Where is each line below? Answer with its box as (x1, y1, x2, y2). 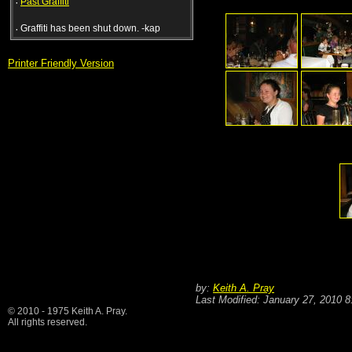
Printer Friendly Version (8, 57, 114, 69)
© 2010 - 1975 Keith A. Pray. (8, 306, 127, 317)
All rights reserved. (8, 317, 87, 328)
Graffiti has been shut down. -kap (20, 23, 160, 34)
